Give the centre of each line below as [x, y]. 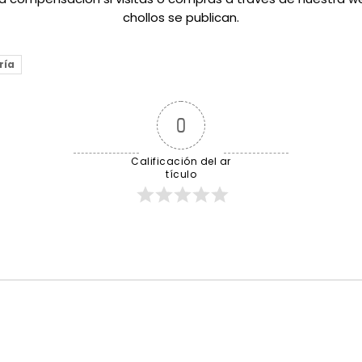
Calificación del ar [181, 161]
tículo [181, 174]
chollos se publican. [181, 17]
